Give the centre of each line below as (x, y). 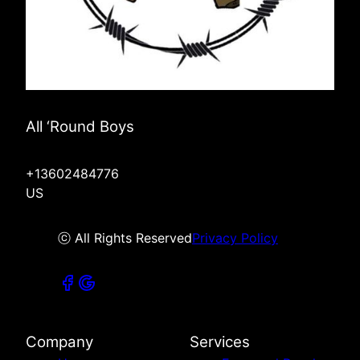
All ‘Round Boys (80, 127)
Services (220, 342)
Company (59, 342)
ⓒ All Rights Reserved (125, 238)
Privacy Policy (235, 238)
